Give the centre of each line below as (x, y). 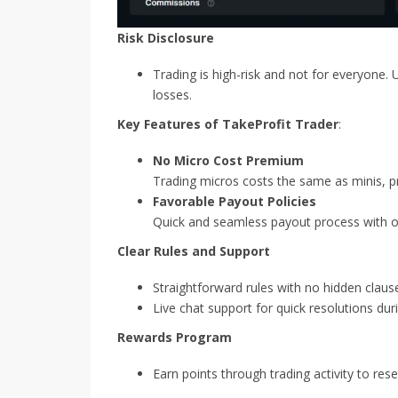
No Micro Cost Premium (228, 161)
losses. (172, 95)
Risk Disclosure (166, 38)
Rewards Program (175, 338)
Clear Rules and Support (194, 251)
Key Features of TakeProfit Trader (228, 124)
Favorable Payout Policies (235, 202)
